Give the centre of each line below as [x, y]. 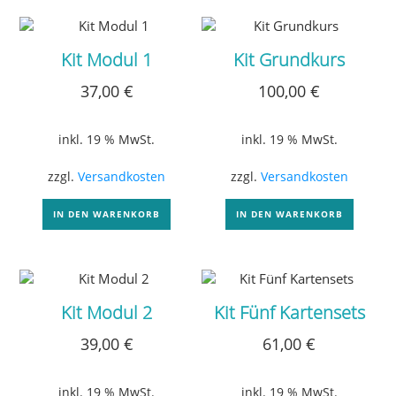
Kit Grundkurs [289, 60]
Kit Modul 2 [107, 313]
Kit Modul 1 [107, 60]
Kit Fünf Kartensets [289, 313]
